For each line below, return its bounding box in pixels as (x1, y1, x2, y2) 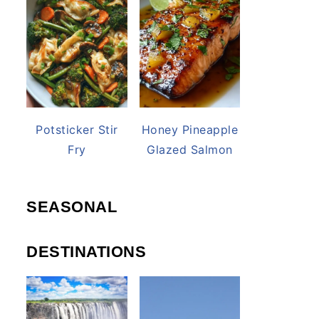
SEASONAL (26, 197, 117, 216)
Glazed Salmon (147, 142, 233, 157)
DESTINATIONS (26, 242, 146, 261)
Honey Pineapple (141, 122, 238, 137)
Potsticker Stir (36, 122, 118, 137)
